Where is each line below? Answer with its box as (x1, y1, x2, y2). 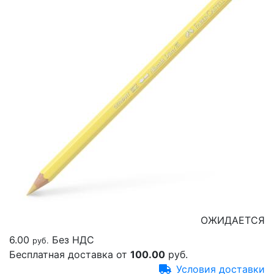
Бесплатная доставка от (9, 248, 130, 261)
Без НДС (52, 234, 97, 246)
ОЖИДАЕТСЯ (201, 214, 265, 226)
